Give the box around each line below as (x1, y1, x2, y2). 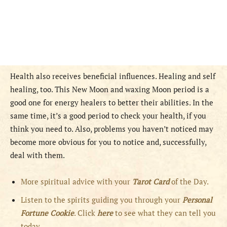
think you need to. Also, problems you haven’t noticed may (10, 124, 213, 134)
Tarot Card (132, 176, 171, 187)
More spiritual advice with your (21, 176, 132, 187)
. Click (74, 208, 97, 218)
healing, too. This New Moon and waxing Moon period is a (10, 84, 209, 95)
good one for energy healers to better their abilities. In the (10, 97, 213, 108)
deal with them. (10, 150, 65, 161)
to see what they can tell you (113, 208, 216, 218)
